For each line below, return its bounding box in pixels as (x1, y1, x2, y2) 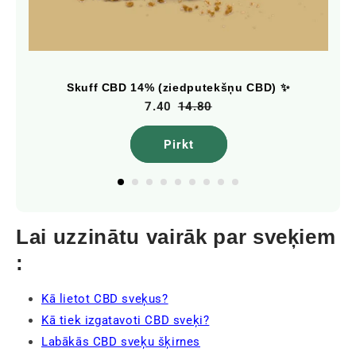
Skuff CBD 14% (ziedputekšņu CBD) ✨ (66, 81, 291, 94)
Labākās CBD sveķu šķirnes (41, 335, 200, 349)
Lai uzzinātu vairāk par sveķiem (16, 225, 336, 249)
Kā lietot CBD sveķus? (41, 292, 168, 306)
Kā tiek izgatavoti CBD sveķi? (41, 313, 210, 327)
